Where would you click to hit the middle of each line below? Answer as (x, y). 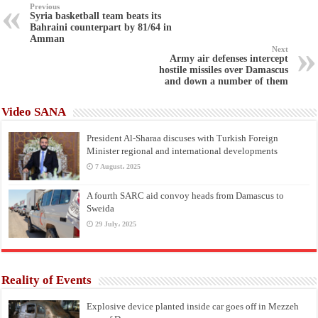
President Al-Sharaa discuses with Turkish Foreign (183, 138)
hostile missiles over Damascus (223, 70)
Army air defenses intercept (229, 58)
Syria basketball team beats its (96, 16)
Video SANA (34, 111)
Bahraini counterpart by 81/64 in (101, 27)
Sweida (101, 208)
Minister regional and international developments (182, 150)
